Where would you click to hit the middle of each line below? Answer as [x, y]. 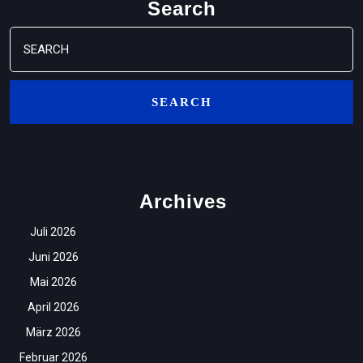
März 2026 [53, 333]
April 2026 [53, 307]
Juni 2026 [53, 257]
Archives [183, 202]
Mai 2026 [53, 282]
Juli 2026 [53, 232]
